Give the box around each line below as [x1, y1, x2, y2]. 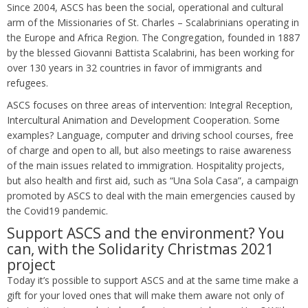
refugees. [7, 76, 48, 90]
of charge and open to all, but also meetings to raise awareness [7, 144, 291, 157]
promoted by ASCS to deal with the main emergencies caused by [7, 189, 295, 203]
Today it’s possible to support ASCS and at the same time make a [7, 274, 298, 287]
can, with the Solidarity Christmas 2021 [7, 239, 274, 259]
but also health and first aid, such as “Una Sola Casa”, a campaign [7, 174, 298, 188]
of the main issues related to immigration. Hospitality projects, [7, 159, 285, 173]
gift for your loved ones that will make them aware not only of [7, 289, 284, 302]
